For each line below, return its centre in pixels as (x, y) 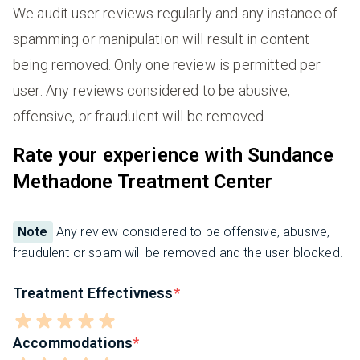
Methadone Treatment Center (143, 181)
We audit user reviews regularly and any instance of (176, 13)
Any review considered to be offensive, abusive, (191, 231)
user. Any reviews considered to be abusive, (151, 90)
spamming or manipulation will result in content (162, 39)
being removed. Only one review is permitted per (167, 64)
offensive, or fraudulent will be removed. (140, 116)
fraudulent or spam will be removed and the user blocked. (178, 252)
